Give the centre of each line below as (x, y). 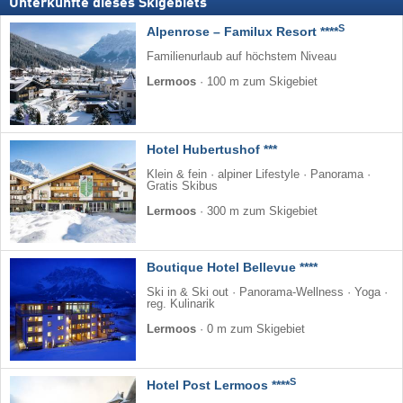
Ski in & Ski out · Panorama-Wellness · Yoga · (267, 293)
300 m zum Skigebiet (262, 212)
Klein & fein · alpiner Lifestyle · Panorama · (259, 175)
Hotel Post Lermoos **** (218, 385)
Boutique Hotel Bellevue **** (232, 268)
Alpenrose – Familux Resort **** (242, 32)
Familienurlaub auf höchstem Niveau (242, 57)
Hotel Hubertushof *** (212, 150)
